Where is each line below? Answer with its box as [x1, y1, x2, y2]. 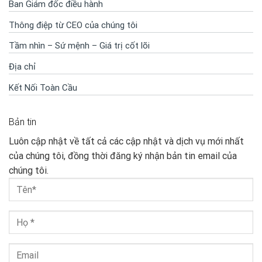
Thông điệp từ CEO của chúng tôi [9, 19, 137, 30]
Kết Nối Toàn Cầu [9, 82, 77, 93]
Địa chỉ [9, 61, 36, 72]
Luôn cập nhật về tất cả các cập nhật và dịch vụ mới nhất [9, 136, 244, 147]
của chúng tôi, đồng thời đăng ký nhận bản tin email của [9, 150, 237, 162]
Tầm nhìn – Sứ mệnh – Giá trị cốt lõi [9, 40, 150, 51]
